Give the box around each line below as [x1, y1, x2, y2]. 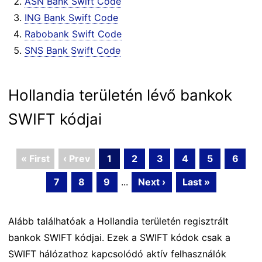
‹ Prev [63, 153, 90, 164]
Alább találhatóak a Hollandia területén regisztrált [8, 215, 229, 227]
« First [21, 153, 50, 164]
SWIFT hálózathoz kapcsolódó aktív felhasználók [8, 248, 226, 260]
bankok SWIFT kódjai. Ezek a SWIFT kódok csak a [8, 232, 230, 243]
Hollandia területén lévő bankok [8, 86, 232, 104]
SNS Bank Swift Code [25, 44, 120, 56]
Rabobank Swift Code [25, 28, 122, 40]
